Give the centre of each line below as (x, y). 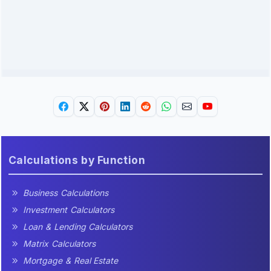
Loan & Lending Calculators (78, 227)
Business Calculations (66, 193)
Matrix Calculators (59, 244)
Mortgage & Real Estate (71, 261)
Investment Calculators (69, 210)
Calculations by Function (77, 160)
